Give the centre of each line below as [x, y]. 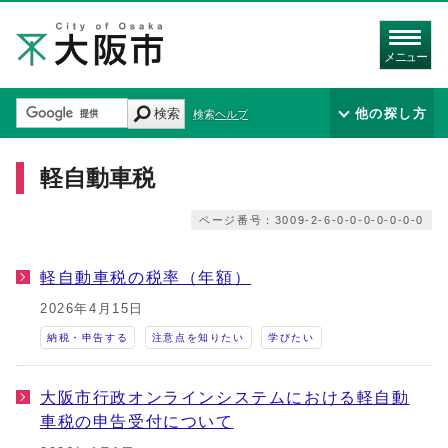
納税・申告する [88, 337]
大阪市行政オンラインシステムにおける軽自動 [225, 397]
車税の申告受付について [137, 421]
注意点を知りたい [198, 337]
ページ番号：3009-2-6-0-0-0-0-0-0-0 [311, 220]
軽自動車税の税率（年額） [146, 277]
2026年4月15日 [92, 308]
